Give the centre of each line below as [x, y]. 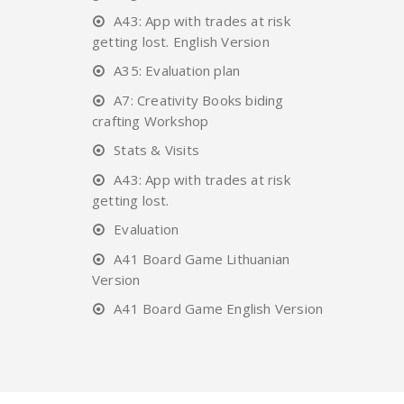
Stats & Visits [157, 149]
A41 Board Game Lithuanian [202, 258]
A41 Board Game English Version [219, 308]
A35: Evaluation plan [177, 70]
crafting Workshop [151, 120]
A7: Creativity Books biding [199, 100]
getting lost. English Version [181, 41]
